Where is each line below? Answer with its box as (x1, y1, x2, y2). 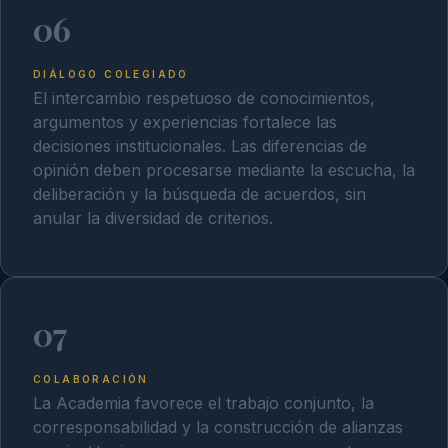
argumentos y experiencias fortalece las (33, 111, 337, 132)
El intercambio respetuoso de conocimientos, (33, 87, 375, 108)
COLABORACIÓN (33, 373, 149, 386)
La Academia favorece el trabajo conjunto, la (33, 392, 374, 413)
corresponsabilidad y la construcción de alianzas (33, 416, 403, 437)
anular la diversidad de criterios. (33, 207, 273, 228)
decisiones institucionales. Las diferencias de (33, 135, 367, 156)
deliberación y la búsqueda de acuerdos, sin (33, 183, 366, 204)
